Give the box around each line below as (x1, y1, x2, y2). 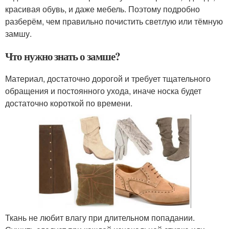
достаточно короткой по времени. (5, 97, 132, 109)
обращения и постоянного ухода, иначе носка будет (5, 84, 201, 97)
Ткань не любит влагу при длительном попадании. (5, 212, 195, 224)
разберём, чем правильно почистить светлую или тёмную (5, 15, 223, 27)
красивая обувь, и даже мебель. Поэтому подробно (5, 3, 200, 15)
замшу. (5, 27, 32, 39)
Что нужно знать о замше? (5, 48, 120, 64)
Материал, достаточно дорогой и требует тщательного (5, 72, 211, 84)
